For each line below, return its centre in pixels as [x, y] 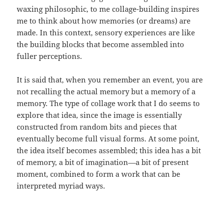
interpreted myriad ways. [61, 186]
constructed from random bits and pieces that [97, 127]
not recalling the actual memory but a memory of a [106, 92]
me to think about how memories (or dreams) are [104, 21]
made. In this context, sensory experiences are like [106, 33]
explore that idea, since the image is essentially [99, 115]
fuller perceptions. [50, 56]
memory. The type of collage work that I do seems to [109, 103]
